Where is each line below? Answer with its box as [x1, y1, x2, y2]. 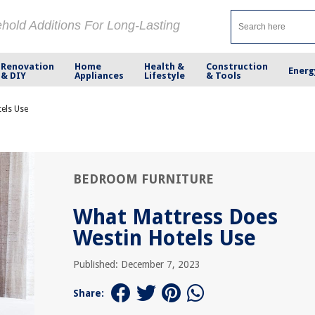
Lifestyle [144, 70, 186, 81]
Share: [73, 288, 104, 299]
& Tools [205, 70, 241, 81]
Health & [144, 60, 185, 72]
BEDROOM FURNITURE [73, 172, 214, 186]
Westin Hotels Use [73, 226, 256, 250]
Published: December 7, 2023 [73, 259, 200, 270]
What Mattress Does [73, 205, 278, 229]
